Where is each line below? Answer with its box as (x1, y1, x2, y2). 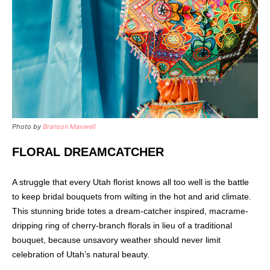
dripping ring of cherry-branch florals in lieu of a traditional (12, 221, 232, 231)
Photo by (12, 122, 43, 131)
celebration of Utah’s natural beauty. (12, 250, 149, 260)
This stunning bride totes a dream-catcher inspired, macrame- (12, 206, 248, 216)
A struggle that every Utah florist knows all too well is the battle (12, 177, 249, 187)
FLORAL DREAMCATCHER (12, 145, 164, 159)
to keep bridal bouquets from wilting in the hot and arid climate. (12, 192, 251, 202)
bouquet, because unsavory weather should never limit (12, 235, 221, 245)
